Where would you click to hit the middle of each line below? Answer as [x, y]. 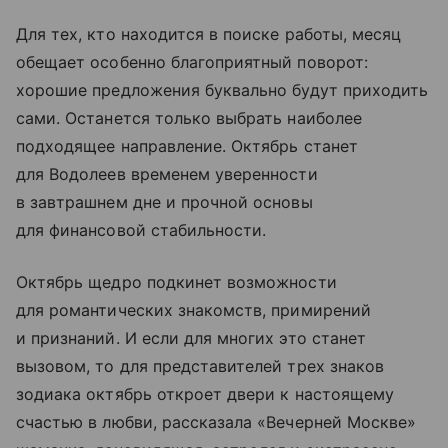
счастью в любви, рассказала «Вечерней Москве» [216, 422]
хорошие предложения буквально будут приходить [222, 90]
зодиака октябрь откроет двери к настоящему [205, 394]
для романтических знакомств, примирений [193, 310]
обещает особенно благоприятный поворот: [192, 62]
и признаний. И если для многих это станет [191, 338]
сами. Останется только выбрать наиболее [189, 118]
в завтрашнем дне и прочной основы [164, 202]
